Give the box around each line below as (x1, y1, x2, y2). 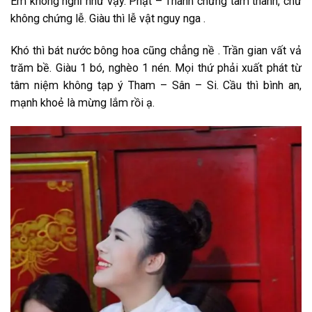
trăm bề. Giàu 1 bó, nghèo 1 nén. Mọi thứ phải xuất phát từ (10, 61, 302, 75)
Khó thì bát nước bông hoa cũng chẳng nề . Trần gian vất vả (10, 43, 302, 57)
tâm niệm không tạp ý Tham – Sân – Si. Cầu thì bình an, (10, 78, 302, 92)
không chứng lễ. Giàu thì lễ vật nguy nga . (10, 11, 205, 25)
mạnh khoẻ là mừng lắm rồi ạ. (10, 95, 155, 109)
